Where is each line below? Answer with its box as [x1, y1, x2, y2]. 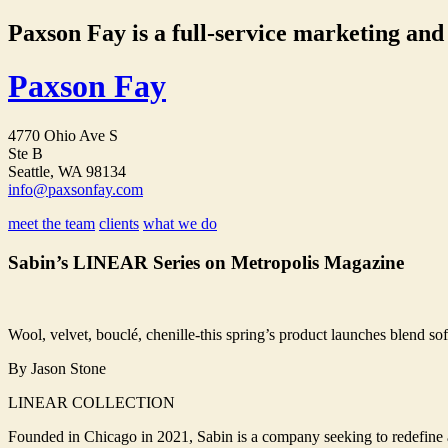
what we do [143, 214, 217, 232]
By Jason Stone [8, 360, 106, 378]
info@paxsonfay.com [8, 180, 143, 198]
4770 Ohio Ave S [8, 126, 118, 144]
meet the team [8, 214, 95, 232]
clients [99, 214, 139, 232]
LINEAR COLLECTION [8, 394, 175, 412]
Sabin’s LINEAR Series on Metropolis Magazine [8, 251, 404, 273]
